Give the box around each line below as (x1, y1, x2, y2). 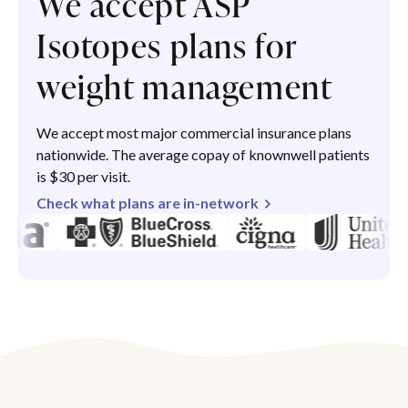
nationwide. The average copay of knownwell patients (36, 146, 370, 164)
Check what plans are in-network (36, 194, 259, 212)
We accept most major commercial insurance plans (36, 124, 352, 142)
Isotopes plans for (36, 23, 298, 69)
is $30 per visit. (36, 168, 130, 186)
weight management (36, 64, 333, 110)
